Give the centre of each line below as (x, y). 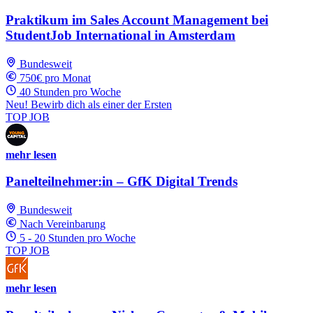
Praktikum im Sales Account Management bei (137, 20)
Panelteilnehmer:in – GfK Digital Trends (122, 182)
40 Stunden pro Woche (70, 92)
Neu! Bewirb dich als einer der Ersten (89, 104)
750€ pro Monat (55, 78)
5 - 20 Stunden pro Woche (78, 238)
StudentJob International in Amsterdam (121, 35)
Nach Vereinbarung (63, 224)
